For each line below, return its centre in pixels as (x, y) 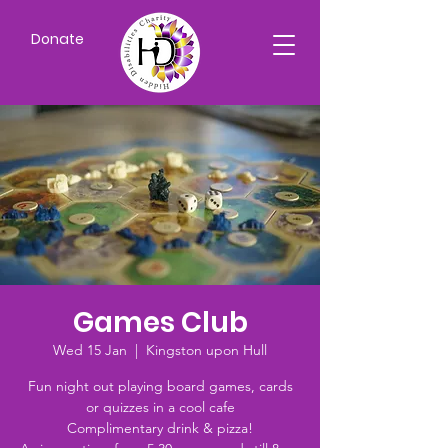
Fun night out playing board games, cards (160, 386)
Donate (57, 39)
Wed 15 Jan (90, 350)
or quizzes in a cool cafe (160, 407)
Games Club (160, 322)
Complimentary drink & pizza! (160, 428)
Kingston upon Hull (206, 350)
